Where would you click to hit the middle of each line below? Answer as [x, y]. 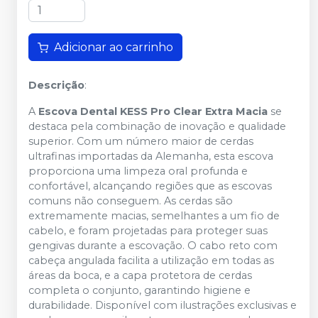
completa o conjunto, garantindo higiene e [139, 291]
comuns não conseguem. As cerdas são [131, 201]
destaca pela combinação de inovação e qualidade [157, 127]
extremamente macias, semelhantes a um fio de [154, 216]
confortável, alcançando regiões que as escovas [150, 186]
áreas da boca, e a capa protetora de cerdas [140, 276]
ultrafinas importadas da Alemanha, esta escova [151, 157]
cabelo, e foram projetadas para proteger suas [148, 231]
